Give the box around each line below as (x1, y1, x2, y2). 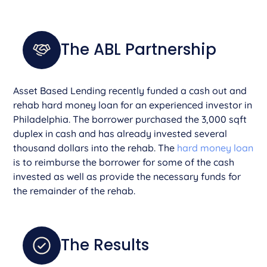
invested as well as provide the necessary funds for (13, 170, 241, 182)
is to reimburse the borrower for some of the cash (13, 156, 235, 168)
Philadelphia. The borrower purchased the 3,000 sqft (13, 113, 247, 125)
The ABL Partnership (61, 39, 217, 61)
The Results (61, 234, 150, 256)
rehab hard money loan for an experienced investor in (13, 98, 253, 111)
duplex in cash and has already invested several (13, 127, 228, 139)
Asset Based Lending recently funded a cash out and (13, 84, 247, 97)
